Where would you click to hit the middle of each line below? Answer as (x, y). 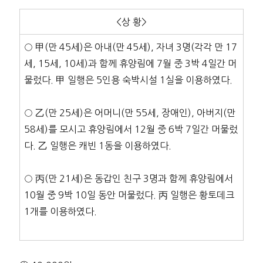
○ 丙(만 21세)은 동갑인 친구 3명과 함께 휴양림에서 (128, 179)
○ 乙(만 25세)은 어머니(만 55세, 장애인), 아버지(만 (129, 113)
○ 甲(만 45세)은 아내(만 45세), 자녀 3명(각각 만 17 (130, 47)
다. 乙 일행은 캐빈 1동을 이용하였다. (97, 146)
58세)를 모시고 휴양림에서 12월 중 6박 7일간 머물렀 (131, 129)
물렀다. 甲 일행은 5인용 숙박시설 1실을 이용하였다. (128, 80)
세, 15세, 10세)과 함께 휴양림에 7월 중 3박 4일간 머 (130, 64)
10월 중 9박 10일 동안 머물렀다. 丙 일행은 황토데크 (129, 195)
